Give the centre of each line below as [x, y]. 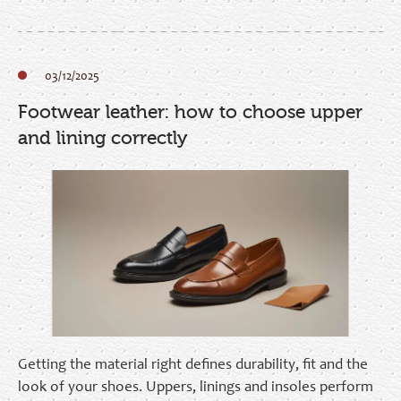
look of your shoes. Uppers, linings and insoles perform [196, 388]
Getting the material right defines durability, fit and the [193, 366]
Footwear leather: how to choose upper [190, 111]
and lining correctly [102, 137]
